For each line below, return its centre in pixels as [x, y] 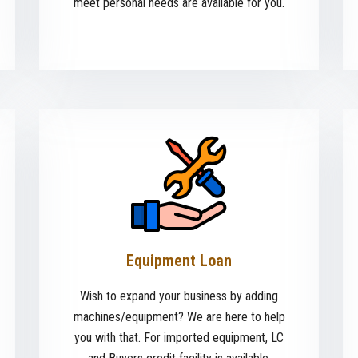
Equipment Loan [179, 261]
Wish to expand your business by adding [179, 296]
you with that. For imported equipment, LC [179, 338]
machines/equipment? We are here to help [179, 317]
